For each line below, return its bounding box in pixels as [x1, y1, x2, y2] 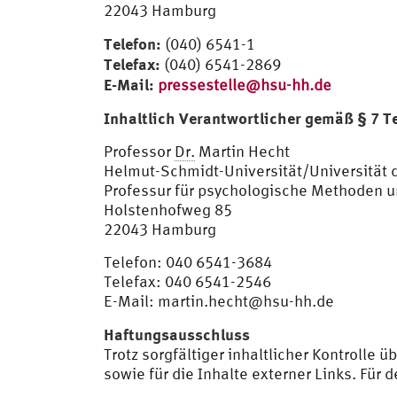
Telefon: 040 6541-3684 [104, 253, 272, 271]
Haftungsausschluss [104, 324, 250, 344]
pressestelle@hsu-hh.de [158, 75, 331, 94]
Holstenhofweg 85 [104, 200, 232, 219]
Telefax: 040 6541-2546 [104, 272, 271, 291]
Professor [104, 142, 175, 160]
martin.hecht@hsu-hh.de [158, 292, 334, 310]
